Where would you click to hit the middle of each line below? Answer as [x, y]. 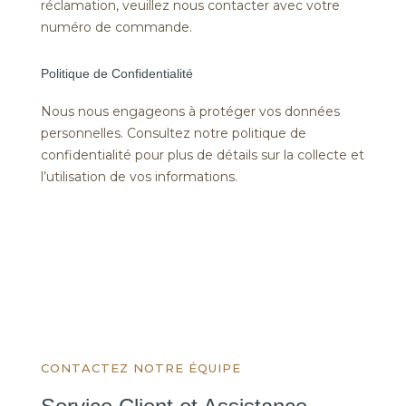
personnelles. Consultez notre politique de [173, 133]
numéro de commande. [116, 27]
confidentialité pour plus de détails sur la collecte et [202, 155]
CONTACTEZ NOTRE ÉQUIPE [140, 367]
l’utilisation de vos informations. [139, 176]
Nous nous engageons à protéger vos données [190, 111]
